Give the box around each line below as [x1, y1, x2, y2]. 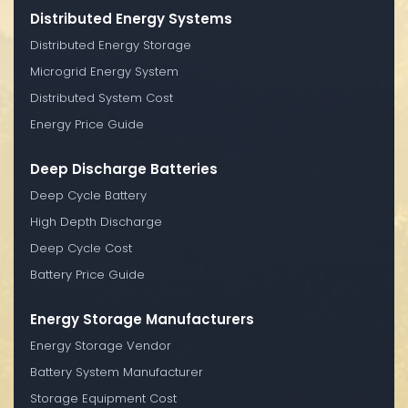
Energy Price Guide [30, 115, 144, 133]
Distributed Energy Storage [30, 36, 191, 54]
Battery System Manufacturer [30, 362, 203, 381]
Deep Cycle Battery [30, 186, 147, 204]
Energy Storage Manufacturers [30, 309, 254, 329]
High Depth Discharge [30, 212, 162, 230]
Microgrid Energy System [30, 62, 178, 80]
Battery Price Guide [30, 265, 145, 283]
